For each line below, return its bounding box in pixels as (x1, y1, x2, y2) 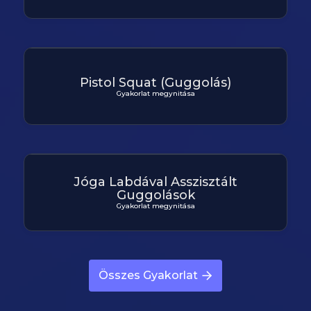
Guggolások (116, 187, 195, 203)
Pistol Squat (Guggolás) (80, 74, 231, 90)
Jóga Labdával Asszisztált (74, 174, 237, 190)
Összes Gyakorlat (99, 269, 198, 282)
